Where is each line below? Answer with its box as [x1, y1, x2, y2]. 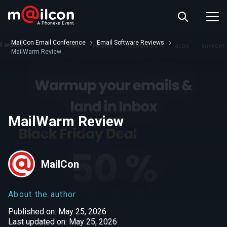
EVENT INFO [70, 25, 116, 33]
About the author [8, 190, 77, 199]
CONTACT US [70, 62, 118, 70]
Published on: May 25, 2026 [8, 207, 106, 216]
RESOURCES [70, 44, 116, 52]
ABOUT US [70, 7, 108, 15]
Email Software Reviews [97, 39, 164, 46]
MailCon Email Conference [11, 39, 86, 46]
